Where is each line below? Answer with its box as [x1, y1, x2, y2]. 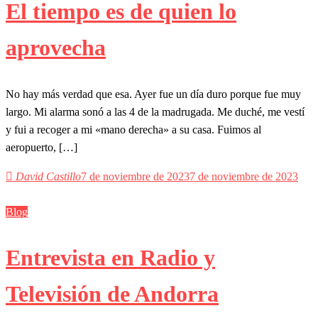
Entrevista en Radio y [6, 244, 215, 270]
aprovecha [6, 35, 106, 61]
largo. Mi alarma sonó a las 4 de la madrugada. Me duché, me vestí [6, 106, 305, 119]
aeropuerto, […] [6, 141, 77, 154]
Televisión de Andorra [6, 280, 219, 307]
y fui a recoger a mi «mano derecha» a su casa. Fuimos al [6, 124, 261, 136]
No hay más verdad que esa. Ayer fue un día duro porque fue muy [6, 88, 301, 101]
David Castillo [16, 170, 81, 183]
